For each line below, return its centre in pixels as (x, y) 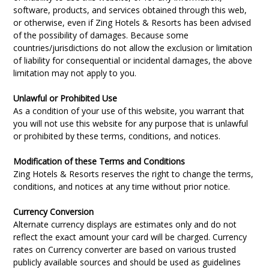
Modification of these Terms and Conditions (99, 161)
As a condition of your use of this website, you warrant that (129, 111)
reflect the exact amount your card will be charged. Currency (130, 237)
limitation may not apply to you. (75, 73)
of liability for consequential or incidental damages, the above (133, 60)
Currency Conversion (54, 212)
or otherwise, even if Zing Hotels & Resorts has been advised (132, 23)
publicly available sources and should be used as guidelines (127, 262)
